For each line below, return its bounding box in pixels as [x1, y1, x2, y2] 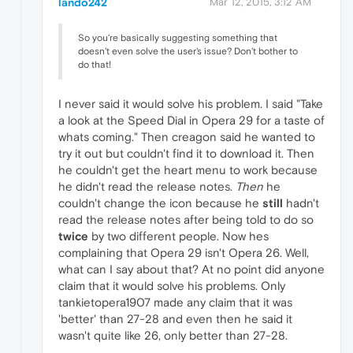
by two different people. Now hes [88, 229, 269, 243]
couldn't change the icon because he [58, 196, 262, 210]
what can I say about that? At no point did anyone [58, 262, 325, 277]
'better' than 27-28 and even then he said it [58, 312, 292, 326]
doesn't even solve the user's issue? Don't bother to [78, 46, 298, 58]
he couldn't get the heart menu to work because [58, 163, 318, 177]
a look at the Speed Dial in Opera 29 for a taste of [58, 113, 325, 128]
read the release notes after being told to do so [58, 213, 314, 227]
